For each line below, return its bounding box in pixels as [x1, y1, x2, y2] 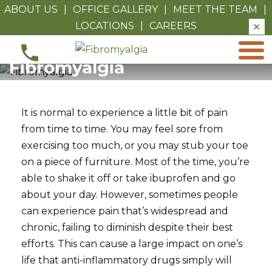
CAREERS [149, 20, 197, 32]
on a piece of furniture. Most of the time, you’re [21, 156, 250, 168]
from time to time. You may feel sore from [21, 123, 223, 135]
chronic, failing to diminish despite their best [21, 222, 234, 234]
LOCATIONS [75, 20, 134, 32]
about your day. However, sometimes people [21, 189, 239, 201]
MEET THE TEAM [173, 4, 258, 16]
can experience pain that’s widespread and [21, 205, 229, 217]
